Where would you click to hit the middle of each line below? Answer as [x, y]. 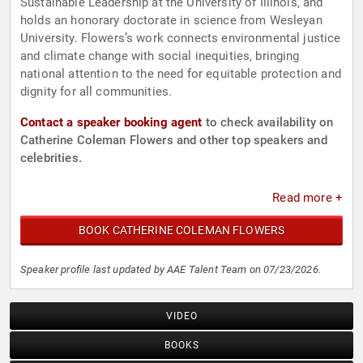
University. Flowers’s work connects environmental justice [181, 38]
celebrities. [51, 158]
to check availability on [268, 123]
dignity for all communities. [96, 92]
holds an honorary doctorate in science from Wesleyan [171, 21]
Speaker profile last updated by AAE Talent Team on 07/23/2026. [171, 270]
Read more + [307, 198]
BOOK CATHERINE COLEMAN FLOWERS [181, 231]
